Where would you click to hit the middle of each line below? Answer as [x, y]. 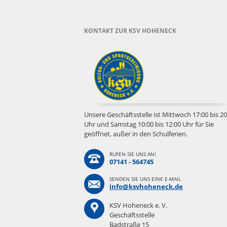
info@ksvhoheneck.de [146, 186]
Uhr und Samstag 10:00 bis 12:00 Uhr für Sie [149, 124]
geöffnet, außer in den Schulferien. [136, 134]
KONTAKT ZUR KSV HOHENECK [130, 30]
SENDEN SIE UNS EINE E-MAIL [145, 179]
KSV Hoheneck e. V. [138, 205]
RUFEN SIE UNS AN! [133, 154]
